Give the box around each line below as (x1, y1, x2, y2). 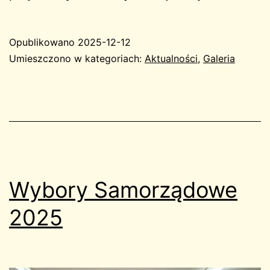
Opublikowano (9, 36, 78, 49)
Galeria (203, 52, 235, 65)
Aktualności (145, 52, 198, 65)
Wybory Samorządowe (9, 177, 237, 204)
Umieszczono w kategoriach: (9, 52, 145, 65)
